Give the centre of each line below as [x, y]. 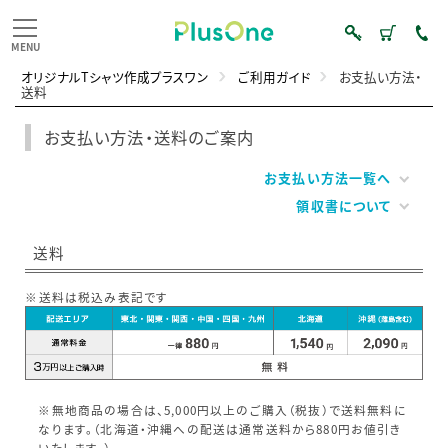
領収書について [344, 205]
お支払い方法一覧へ [328, 178]
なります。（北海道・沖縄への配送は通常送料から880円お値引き [220, 429]
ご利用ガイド [274, 77]
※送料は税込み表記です [97, 297]
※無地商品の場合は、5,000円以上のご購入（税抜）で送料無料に [222, 410]
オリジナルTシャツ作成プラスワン [115, 77]
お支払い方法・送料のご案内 [148, 137]
